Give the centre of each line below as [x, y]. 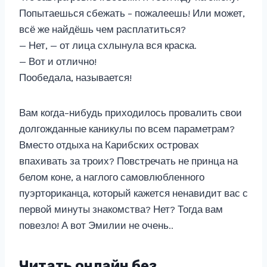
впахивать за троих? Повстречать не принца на [128, 161]
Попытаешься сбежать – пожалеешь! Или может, [132, 13]
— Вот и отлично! [58, 61]
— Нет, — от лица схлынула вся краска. [108, 45]
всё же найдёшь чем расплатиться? [103, 29]
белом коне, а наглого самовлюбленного [112, 177]
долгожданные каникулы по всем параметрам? [127, 129]
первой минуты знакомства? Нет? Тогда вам [121, 209]
